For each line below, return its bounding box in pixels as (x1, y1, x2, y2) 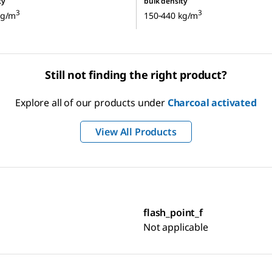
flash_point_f (143, 206, 203, 220)
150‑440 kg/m (144, 10, 199, 22)
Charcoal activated (167, 96, 257, 110)
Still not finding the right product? (45, 67, 227, 83)
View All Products (95, 125, 177, 139)
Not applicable (143, 220, 208, 234)
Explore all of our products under (15, 96, 168, 110)
